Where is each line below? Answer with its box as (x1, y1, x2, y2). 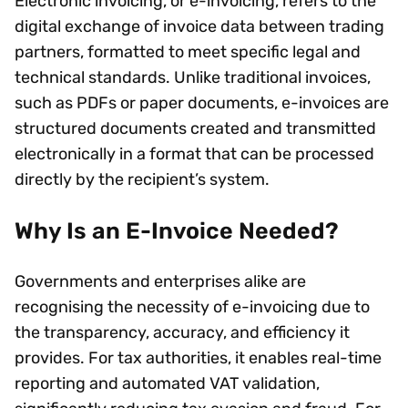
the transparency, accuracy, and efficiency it (15, 321, 350, 342)
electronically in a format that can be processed (15, 143, 374, 164)
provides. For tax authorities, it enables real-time (15, 347, 382, 368)
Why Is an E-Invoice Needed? (15, 216, 342, 244)
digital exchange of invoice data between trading (15, 15, 384, 36)
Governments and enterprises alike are (15, 270, 306, 291)
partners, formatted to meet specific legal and (15, 41, 361, 62)
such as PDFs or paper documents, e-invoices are (15, 92, 389, 113)
